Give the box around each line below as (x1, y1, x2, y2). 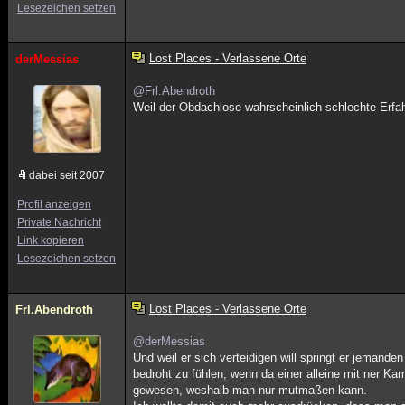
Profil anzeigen (17, 198, 91, 211)
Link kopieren (17, 234, 84, 247)
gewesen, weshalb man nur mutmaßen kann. (133, 383, 368, 397)
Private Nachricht (17, 216, 101, 229)
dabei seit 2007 (29, 169, 105, 182)
